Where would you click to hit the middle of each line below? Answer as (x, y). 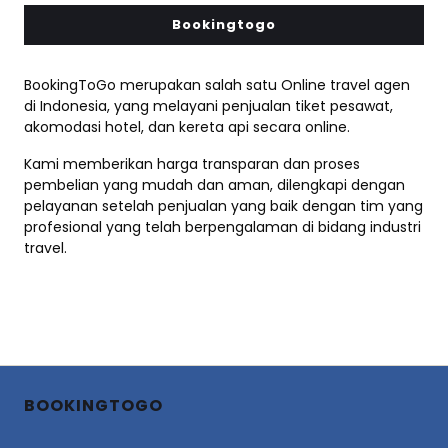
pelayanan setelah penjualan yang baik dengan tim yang (223, 206)
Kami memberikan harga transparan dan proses (192, 164)
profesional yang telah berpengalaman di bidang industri (222, 227)
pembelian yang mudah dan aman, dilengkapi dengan (214, 185)
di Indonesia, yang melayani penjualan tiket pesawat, (208, 106)
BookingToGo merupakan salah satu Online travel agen (217, 85)
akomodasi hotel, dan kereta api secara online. (187, 127)
